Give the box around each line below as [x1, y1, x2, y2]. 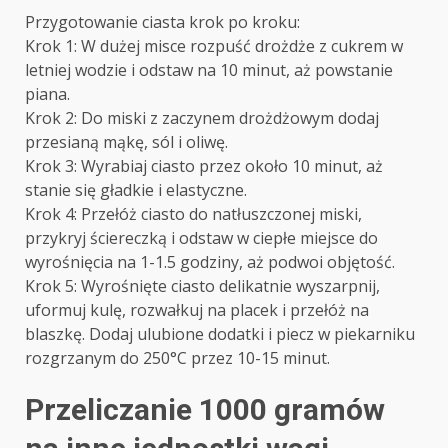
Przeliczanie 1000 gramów [25, 392, 385, 428]
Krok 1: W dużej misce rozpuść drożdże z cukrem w [25, 35, 403, 58]
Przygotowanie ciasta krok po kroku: [25, 11, 300, 34]
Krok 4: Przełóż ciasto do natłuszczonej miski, [25, 203, 362, 226]
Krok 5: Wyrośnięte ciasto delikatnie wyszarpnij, [25, 275, 380, 298]
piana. [25, 83, 70, 106]
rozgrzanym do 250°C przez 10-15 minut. [25, 347, 330, 370]
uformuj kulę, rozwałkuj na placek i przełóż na [25, 299, 369, 322]
